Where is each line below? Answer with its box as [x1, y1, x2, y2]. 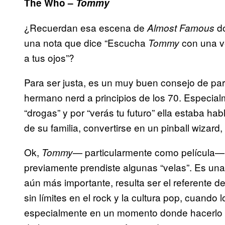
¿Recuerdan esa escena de [24, 21, 147, 35]
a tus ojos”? [24, 51, 74, 65]
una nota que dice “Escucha [24, 36, 148, 50]
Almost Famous [147, 21, 214, 35]
